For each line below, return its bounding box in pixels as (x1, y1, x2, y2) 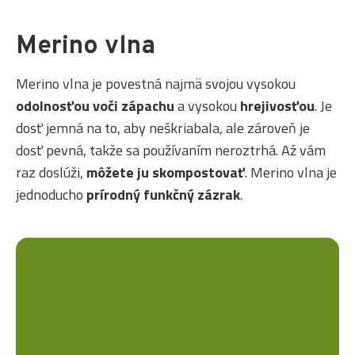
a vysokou (174, 95, 240, 117)
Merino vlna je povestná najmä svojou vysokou (16, 73, 296, 95)
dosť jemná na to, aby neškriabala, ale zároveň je (16, 117, 310, 139)
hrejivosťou (240, 95, 315, 117)
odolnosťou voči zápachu (16, 95, 174, 117)
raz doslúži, (16, 162, 86, 184)
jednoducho (16, 184, 86, 206)
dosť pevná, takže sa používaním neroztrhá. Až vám (16, 139, 326, 162)
